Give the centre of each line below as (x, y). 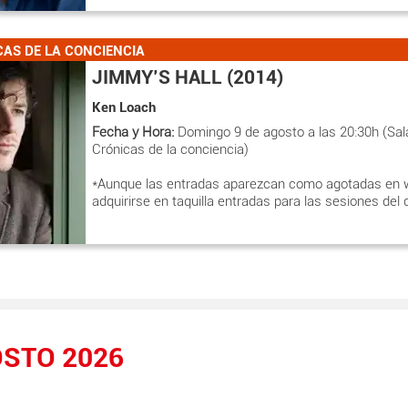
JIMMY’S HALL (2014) (188, 77)
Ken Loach (124, 107)
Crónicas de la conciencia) (170, 149)
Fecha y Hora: (133, 132)
